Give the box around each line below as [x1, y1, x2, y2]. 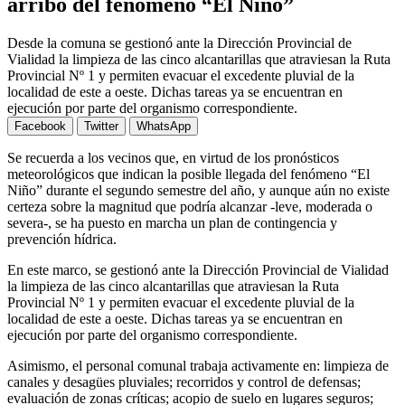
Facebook [14, 118, 66, 133]
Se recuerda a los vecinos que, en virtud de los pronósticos [7, 149, 339, 165]
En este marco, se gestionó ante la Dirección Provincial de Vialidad [7, 261, 389, 278]
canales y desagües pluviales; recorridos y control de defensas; [7, 373, 361, 390]
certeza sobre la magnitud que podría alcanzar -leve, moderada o [7, 198, 372, 214]
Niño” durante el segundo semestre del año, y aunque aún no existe [7, 182, 390, 198]
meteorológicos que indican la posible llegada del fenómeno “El [7, 165, 370, 182]
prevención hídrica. [7, 231, 117, 247]
